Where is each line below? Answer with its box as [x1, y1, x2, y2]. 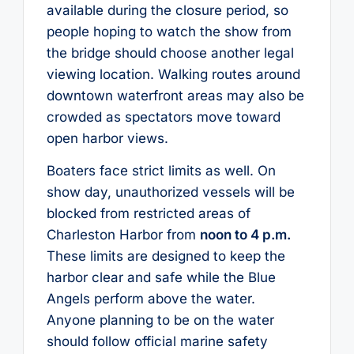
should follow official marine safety [46, 333, 268, 350]
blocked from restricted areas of [46, 205, 250, 222]
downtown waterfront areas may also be [46, 87, 304, 104]
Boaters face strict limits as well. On [46, 163, 276, 179]
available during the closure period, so [46, 2, 288, 18]
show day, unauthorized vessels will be [46, 184, 295, 201]
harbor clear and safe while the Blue [46, 269, 276, 286]
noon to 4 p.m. [199, 227, 291, 243]
